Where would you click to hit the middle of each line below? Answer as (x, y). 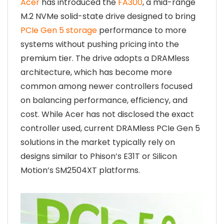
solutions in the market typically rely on (98, 142)
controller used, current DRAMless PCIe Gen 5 (110, 128)
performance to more (142, 30)
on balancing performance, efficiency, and (104, 100)
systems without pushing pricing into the (100, 44)
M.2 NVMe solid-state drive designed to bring (108, 16)
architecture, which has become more (96, 72)
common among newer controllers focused (106, 86)
